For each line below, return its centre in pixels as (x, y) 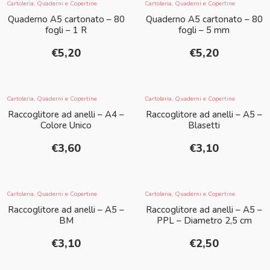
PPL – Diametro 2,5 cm (204, 221)
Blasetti (204, 126)
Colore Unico (66, 126)
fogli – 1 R (66, 30)
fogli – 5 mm (204, 30)
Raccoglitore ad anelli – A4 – (66, 115)
